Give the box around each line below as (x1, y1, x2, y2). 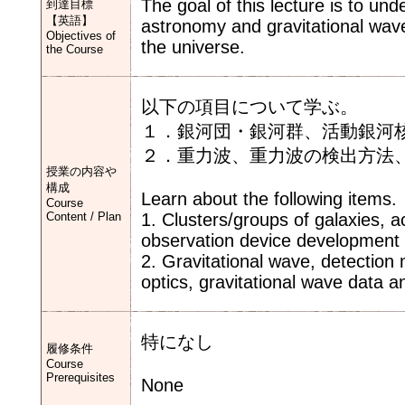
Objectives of (46, 29, 116, 42)
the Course (46, 42, 103, 56)
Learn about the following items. (141, 189, 397, 209)
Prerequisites (46, 371, 115, 384)
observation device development (141, 231, 400, 250)
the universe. (141, 37, 245, 57)
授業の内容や (46, 165, 117, 178)
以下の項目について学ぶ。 (141, 97, 358, 117)
